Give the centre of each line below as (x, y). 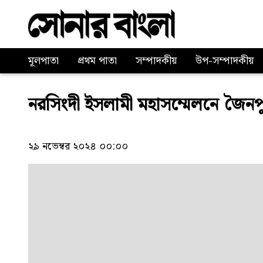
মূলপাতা (43, 61)
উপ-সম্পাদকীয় (225, 61)
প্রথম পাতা (97, 61)
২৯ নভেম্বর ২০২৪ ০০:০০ (78, 147)
